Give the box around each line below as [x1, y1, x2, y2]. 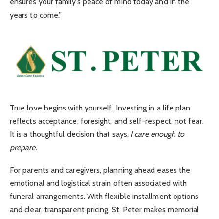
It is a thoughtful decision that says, [10, 129, 131, 139]
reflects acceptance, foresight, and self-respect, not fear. [10, 116, 204, 126]
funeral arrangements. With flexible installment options [10, 192, 199, 201]
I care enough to [131, 129, 185, 139]
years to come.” [10, 10, 62, 20]
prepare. [10, 142, 37, 152]
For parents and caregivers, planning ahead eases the [10, 165, 191, 175]
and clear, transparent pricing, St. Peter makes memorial [10, 205, 199, 215]
